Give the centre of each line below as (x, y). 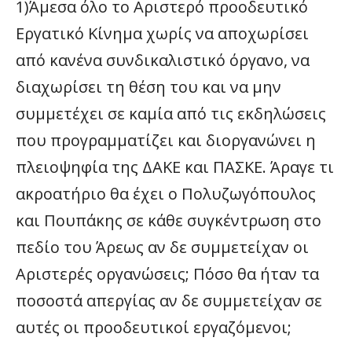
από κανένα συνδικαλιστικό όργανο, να (163, 60)
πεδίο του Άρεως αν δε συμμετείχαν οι (162, 247)
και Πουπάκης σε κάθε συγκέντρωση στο (169, 220)
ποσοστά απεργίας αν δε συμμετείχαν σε (169, 301)
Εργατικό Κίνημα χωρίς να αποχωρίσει (162, 33)
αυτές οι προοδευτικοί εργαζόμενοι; (154, 327)
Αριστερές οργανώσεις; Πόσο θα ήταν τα (167, 274)
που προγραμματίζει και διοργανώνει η (166, 140)
